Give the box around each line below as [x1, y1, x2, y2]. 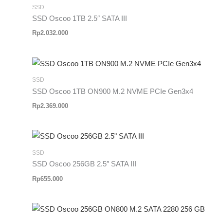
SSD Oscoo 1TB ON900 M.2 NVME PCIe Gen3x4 [32, 87, 194, 95]
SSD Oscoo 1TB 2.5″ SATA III [32, 15, 127, 23]
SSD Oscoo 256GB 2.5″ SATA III [32, 160, 137, 168]
